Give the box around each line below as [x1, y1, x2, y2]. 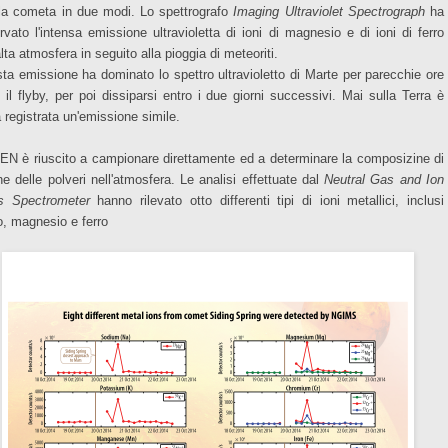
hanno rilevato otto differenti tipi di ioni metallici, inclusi [89, 192, 445, 208]
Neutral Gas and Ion [324, 171, 445, 187]
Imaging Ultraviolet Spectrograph [233, 3, 425, 19]
